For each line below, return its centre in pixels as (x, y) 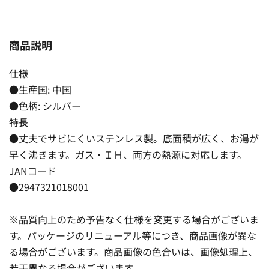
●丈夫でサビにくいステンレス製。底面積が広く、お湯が (134, 138)
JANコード (33, 170)
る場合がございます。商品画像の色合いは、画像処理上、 (133, 251)
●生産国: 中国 (40, 89)
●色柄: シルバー (45, 105)
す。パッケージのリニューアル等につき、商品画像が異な (133, 235)
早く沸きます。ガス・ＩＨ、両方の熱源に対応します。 (128, 154)
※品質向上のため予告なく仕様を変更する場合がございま (134, 219)
